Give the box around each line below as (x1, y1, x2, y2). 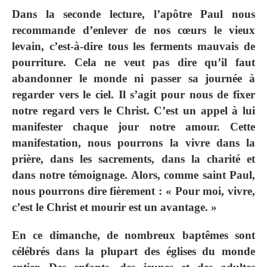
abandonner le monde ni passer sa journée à (12, 72, 255, 85)
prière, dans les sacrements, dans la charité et (12, 153, 255, 166)
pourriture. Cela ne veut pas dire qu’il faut (12, 56, 255, 69)
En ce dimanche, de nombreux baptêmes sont (12, 229, 255, 242)
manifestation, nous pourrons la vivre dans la (12, 136, 255, 150)
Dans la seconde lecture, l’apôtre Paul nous (12, 8, 255, 21)
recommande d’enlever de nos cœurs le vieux (12, 24, 255, 37)
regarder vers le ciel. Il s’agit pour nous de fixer (12, 88, 255, 101)
